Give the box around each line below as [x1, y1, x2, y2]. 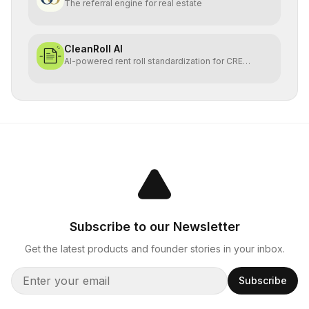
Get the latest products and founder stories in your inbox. [24, 243, 285, 255]
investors [64, 67, 102, 77]
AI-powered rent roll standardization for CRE [64, 56, 243, 66]
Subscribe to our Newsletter [69, 219, 240, 234]
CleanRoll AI [64, 43, 123, 54]
